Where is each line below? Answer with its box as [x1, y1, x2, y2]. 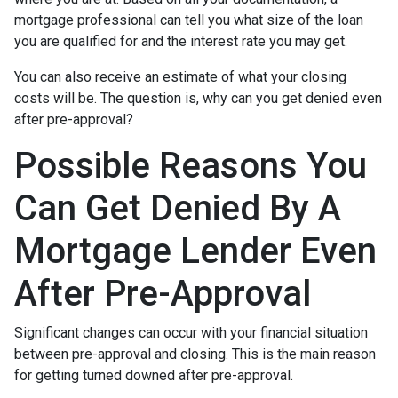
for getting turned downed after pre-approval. [14, 367, 297, 385]
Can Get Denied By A [14, 187, 341, 230]
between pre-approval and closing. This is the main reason [14, 346, 376, 363]
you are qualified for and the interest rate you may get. [14, 33, 351, 51]
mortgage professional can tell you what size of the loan [14, 12, 363, 29]
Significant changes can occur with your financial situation [14, 324, 368, 342]
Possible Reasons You [14, 145, 367, 187]
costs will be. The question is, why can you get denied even [14, 90, 382, 107]
